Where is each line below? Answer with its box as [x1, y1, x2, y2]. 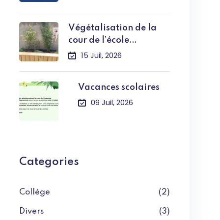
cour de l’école [68, 36, 130, 45]
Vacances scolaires [78, 83, 160, 92]
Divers [19, 207, 44, 216]
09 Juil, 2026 [91, 97, 134, 108]
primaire [68, 48, 108, 57]
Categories [19, 157, 80, 167]
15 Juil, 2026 [81, 50, 122, 60]
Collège [19, 188, 51, 196]
